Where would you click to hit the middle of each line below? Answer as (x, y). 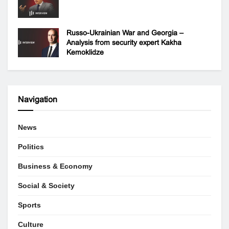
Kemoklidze (85, 52)
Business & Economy (55, 166)
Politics (31, 146)
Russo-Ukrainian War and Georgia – (125, 32)
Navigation (38, 99)
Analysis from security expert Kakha (124, 42)
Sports (29, 205)
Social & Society (46, 185)
